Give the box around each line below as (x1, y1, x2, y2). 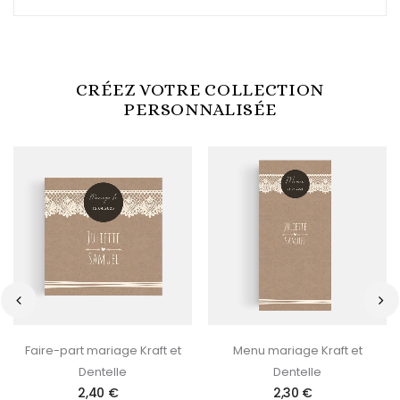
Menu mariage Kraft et (232, 341, 362, 359)
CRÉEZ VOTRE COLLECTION (75, 79, 325, 101)
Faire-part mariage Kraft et (24, 341, 181, 359)
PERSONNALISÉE (123, 99, 277, 121)
